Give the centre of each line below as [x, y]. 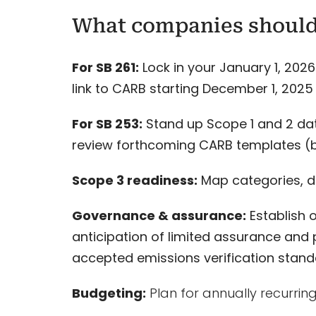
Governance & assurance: [159, 215]
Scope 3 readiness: [134, 180]
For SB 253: [107, 123]
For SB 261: [105, 67]
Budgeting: [109, 293]
